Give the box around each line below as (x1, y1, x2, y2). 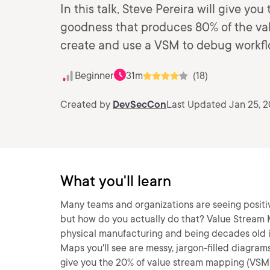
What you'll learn (60, 172, 171, 190)
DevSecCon (113, 99, 166, 110)
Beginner (75, 70, 114, 81)
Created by (60, 99, 113, 110)
